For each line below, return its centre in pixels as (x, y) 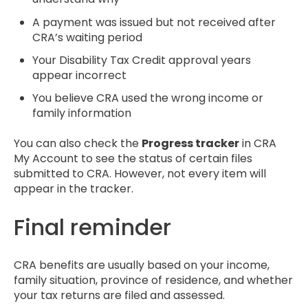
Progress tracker (190, 144)
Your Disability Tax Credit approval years (142, 60)
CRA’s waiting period (88, 37)
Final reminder (92, 227)
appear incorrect (80, 75)
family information (82, 113)
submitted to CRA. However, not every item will (140, 174)
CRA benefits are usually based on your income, (142, 265)
